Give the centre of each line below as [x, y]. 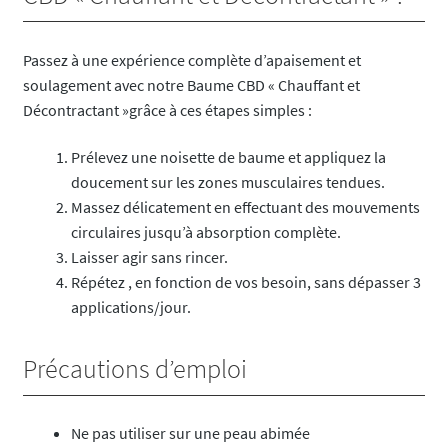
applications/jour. [130, 307]
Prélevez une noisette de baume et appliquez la [228, 157]
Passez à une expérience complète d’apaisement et [191, 59]
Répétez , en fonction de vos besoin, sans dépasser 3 [245, 282]
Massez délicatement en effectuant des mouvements [245, 207]
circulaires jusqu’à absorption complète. [205, 232]
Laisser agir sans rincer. [149, 257]
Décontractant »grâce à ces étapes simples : [167, 109]
